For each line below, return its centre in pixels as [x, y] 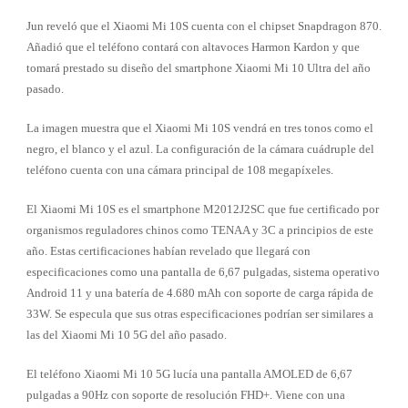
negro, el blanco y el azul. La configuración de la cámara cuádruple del [200, 149]
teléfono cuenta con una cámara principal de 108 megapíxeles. [179, 170]
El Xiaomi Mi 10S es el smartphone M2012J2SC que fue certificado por [202, 209]
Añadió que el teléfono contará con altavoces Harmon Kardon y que [193, 47]
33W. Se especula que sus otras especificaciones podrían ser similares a [199, 314]
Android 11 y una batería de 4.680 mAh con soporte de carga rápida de [199, 293]
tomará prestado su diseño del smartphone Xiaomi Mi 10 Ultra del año [198, 68]
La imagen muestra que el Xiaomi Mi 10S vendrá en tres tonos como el [199, 128]
